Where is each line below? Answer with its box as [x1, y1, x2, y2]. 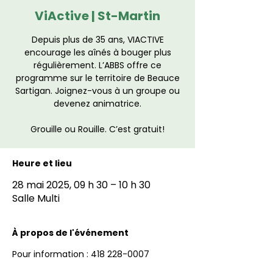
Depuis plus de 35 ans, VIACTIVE [31, 34, 164, 46]
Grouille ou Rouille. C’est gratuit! [30, 123, 165, 135]
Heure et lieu [12, 157, 72, 169]
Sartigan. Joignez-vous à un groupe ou [15, 85, 180, 97]
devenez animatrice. [54, 97, 141, 110]
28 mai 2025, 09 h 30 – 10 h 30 [12, 178, 151, 192]
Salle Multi [12, 191, 60, 205]
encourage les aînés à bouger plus [24, 46, 171, 58]
